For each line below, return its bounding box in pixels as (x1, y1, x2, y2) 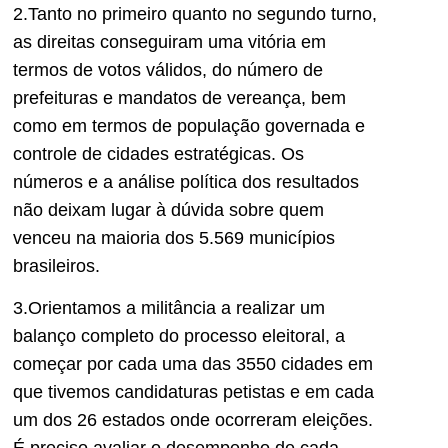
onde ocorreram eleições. (165, 410, 373, 431)
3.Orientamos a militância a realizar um (13, 298, 325, 319)
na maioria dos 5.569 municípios (71, 227, 335, 248)
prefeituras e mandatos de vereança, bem (13, 87, 346, 108)
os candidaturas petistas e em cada (91, 382, 374, 403)
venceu (13, 227, 71, 248)
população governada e (172, 115, 365, 136)
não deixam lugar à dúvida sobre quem (13, 199, 324, 220)
